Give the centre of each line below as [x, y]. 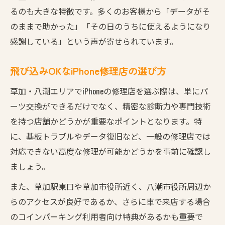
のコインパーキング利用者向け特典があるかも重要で [106, 216]
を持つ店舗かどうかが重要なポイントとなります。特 [106, 121]
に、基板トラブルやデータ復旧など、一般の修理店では [110, 136]
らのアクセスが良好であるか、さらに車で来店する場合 [110, 201]
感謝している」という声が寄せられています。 [94, 41]
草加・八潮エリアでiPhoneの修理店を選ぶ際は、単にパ [109, 91]
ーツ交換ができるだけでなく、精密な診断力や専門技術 [110, 106]
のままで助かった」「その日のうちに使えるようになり [110, 26]
